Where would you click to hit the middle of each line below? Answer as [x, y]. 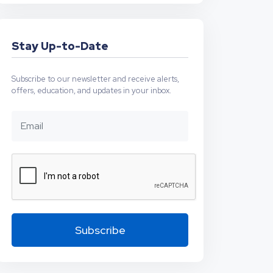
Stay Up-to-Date [60, 46]
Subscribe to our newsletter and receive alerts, [95, 79]
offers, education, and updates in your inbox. [91, 90]
